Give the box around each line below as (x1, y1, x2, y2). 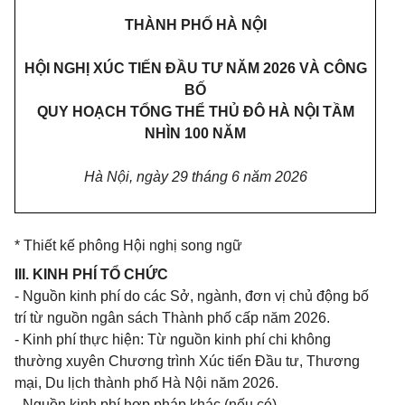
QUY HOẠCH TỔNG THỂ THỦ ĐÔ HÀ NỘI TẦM (36, 104, 354, 119)
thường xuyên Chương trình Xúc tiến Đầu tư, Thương (14, 353, 360, 369)
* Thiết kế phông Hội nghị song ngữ (14, 238, 242, 253)
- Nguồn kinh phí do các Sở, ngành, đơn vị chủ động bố (14, 288, 369, 304)
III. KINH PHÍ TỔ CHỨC (14, 267, 168, 282)
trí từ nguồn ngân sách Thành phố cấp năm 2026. (14, 310, 330, 325)
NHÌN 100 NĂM (145, 126, 246, 141)
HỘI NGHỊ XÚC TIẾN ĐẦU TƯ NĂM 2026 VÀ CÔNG (24, 61, 367, 76)
